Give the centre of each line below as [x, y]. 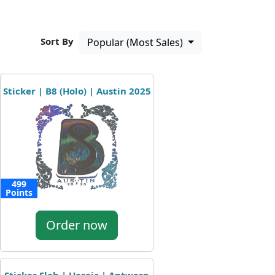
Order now [77, 225]
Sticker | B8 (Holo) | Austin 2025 [77, 91]
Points [19, 192]
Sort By [57, 41]
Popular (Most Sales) [137, 42]
